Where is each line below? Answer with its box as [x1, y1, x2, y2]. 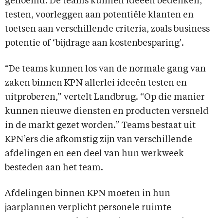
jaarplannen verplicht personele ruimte [5, 203, 171, 213]
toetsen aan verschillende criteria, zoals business [5, 25, 210, 34]
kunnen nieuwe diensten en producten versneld [5, 107, 209, 116]
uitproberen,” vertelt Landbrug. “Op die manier [5, 93, 205, 102]
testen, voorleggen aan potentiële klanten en [5, 11, 194, 20]
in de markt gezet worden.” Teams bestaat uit [5, 121, 196, 130]
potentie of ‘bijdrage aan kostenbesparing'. [5, 39, 184, 48]
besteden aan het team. [5, 163, 103, 173]
